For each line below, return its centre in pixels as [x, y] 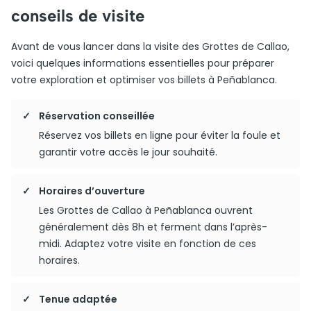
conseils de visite [78, 16]
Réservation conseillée [97, 116]
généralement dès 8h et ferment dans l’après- [153, 227]
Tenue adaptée [78, 299]
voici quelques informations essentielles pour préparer [143, 63]
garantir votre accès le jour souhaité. [128, 152]
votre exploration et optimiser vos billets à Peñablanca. [144, 80]
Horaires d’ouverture [92, 191]
